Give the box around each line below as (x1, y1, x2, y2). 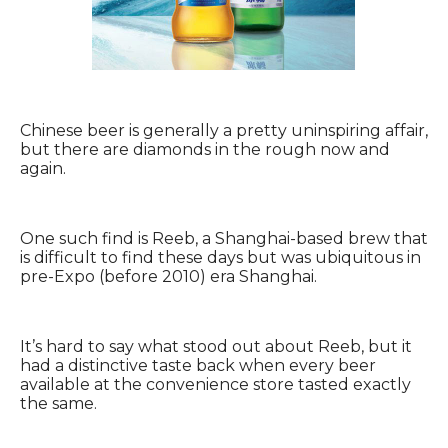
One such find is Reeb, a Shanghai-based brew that (20, 229, 428, 249)
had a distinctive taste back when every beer (20, 356, 376, 376)
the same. (20, 394, 97, 414)
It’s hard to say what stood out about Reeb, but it (20, 337, 412, 357)
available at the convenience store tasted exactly (20, 375, 411, 395)
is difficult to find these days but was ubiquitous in (20, 248, 421, 268)
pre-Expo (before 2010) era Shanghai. (20, 267, 317, 287)
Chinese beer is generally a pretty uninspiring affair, (20, 121, 428, 141)
